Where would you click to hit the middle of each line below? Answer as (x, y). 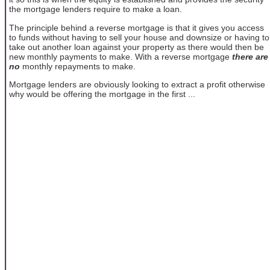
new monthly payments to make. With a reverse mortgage (121, 56)
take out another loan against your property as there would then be (137, 47)
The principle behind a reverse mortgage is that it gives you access (137, 27)
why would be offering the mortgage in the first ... (102, 94)
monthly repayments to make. (78, 66)
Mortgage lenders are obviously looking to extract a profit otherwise (137, 84)
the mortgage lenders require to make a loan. (96, 9)
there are (250, 56)
